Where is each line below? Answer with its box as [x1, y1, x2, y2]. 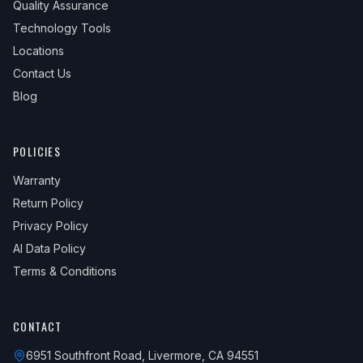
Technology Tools [13, 21, 111, 35]
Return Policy [13, 196, 83, 210]
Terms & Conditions [13, 264, 117, 278]
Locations [13, 44, 64, 58]
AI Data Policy [13, 241, 86, 255]
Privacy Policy [13, 219, 88, 233]
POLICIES [13, 143, 62, 160]
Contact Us [13, 66, 71, 80]
